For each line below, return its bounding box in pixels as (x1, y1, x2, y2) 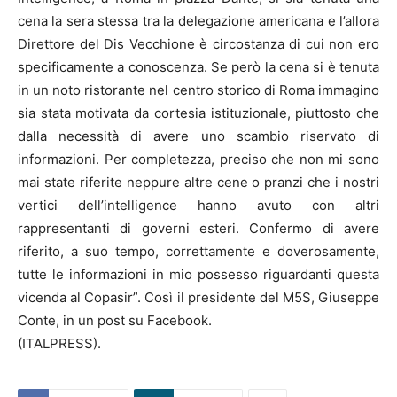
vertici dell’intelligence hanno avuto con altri (18, 197, 379, 214)
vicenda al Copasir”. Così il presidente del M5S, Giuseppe (18, 289, 379, 307)
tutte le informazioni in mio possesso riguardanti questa (18, 266, 379, 284)
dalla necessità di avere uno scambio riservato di (18, 128, 379, 145)
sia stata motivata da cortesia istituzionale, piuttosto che (18, 105, 379, 122)
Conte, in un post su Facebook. (18, 312, 212, 330)
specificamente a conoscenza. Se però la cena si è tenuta (18, 58, 379, 76)
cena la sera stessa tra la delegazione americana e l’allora (18, 12, 379, 30)
